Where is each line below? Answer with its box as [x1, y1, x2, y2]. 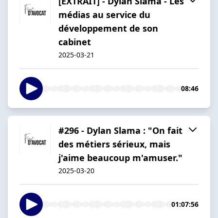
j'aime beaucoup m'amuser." [58, 151, 182, 163]
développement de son [58, 22, 158, 34]
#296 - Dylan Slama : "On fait [58, 124, 182, 136]
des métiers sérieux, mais [58, 138, 170, 150]
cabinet [58, 36, 91, 48]
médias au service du [58, 8, 150, 20]
